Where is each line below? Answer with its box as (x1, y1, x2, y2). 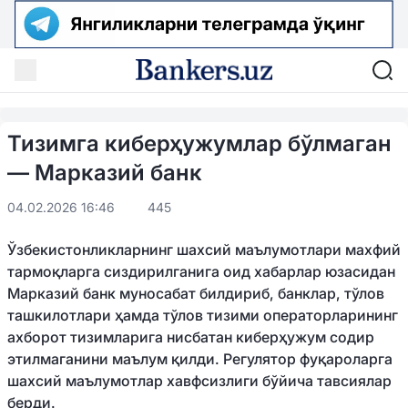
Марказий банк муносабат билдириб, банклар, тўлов (7, 283, 384, 302)
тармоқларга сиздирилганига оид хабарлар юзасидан (7, 261, 395, 280)
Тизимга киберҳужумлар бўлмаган (7, 129, 392, 157)
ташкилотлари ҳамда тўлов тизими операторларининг (7, 305, 398, 324)
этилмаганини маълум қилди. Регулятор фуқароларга (7, 349, 393, 368)
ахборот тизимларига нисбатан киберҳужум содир (7, 327, 374, 346)
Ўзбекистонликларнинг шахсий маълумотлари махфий (7, 240, 401, 259)
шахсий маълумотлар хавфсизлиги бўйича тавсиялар (7, 371, 392, 390)
